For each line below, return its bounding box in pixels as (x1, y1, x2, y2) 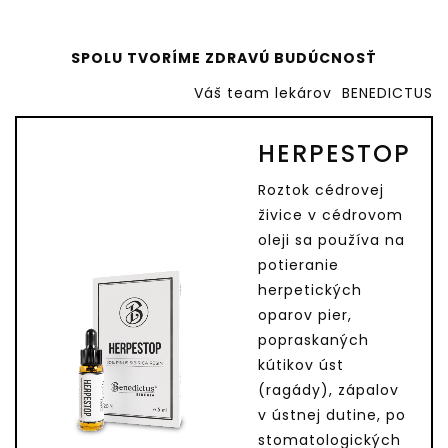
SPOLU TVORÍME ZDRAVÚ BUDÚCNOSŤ (71, 48, 377, 69)
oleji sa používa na (258, 230, 405, 251)
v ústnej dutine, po (258, 405, 406, 426)
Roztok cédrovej (258, 180, 384, 201)
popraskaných (258, 330, 369, 351)
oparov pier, (258, 305, 352, 326)
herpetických (258, 280, 362, 301)
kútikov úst (258, 355, 344, 376)
